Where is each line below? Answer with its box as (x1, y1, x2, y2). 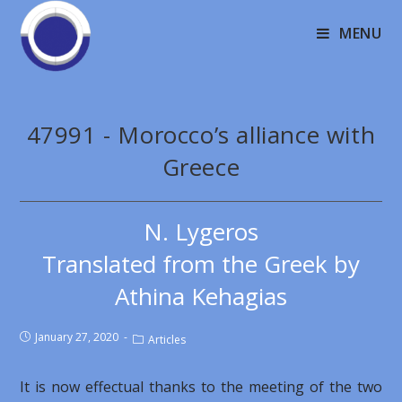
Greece (162, 151, 240, 183)
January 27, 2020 (35, 329, 119, 345)
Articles (148, 332, 187, 347)
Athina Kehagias (115, 280, 287, 312)
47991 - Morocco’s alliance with (26, 118, 376, 151)
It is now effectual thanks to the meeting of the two (20, 377, 382, 397)
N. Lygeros (144, 215, 258, 248)
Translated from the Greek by (42, 248, 360, 280)
